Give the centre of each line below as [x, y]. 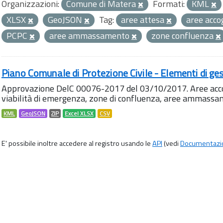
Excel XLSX [79, 113]
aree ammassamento [90, 36]
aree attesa [144, 20]
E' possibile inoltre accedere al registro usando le [77, 143]
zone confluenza [183, 36]
